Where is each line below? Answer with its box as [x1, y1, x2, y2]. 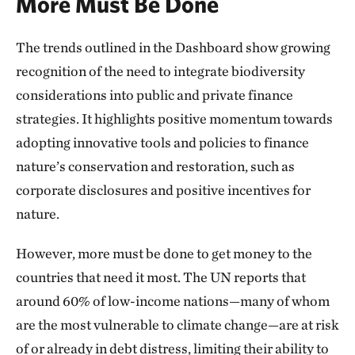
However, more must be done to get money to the [16, 245, 312, 261]
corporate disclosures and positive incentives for [16, 181, 311, 198]
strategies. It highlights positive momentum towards [16, 110, 333, 127]
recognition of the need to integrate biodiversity [16, 63, 305, 79]
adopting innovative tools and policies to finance [16, 134, 309, 151]
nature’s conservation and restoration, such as [16, 158, 295, 174]
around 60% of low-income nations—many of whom [16, 292, 330, 309]
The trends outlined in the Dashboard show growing [16, 39, 330, 55]
